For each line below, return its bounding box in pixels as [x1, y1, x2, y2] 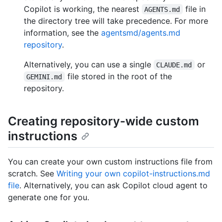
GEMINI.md [26, 72, 62, 81]
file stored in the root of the [64, 71, 174, 81]
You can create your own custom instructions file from [8, 156, 213, 166]
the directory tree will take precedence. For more [24, 15, 208, 26]
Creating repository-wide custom [8, 113, 199, 128]
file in [182, 3, 208, 14]
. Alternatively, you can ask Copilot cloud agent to [19, 180, 208, 190]
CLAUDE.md [156, 60, 192, 69]
